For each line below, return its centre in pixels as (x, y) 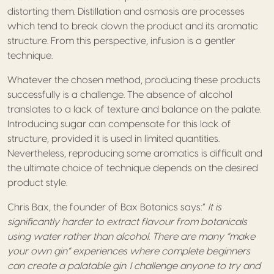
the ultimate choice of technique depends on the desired (133, 168)
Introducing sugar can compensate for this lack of (119, 124)
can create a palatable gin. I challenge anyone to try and (134, 266)
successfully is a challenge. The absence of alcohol (120, 94)
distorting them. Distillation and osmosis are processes (126, 11)
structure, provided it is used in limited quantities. (113, 139)
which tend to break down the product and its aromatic (133, 26)
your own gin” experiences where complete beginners (129, 251)
